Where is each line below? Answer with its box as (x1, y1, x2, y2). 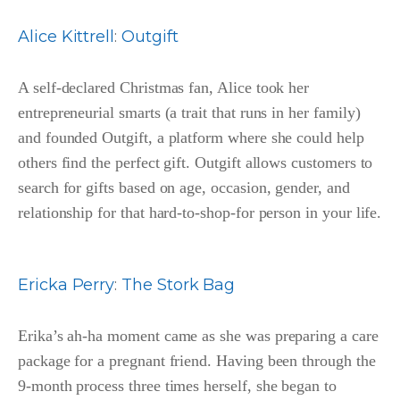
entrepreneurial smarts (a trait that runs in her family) (18, 104, 361, 122)
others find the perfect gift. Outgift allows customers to (18, 154, 373, 172)
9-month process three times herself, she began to (18, 377, 337, 396)
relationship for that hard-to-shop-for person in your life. (18, 204, 382, 222)
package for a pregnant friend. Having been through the (18, 352, 376, 371)
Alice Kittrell (18, 27, 115, 47)
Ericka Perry (18, 275, 115, 296)
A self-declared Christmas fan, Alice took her (18, 79, 310, 97)
